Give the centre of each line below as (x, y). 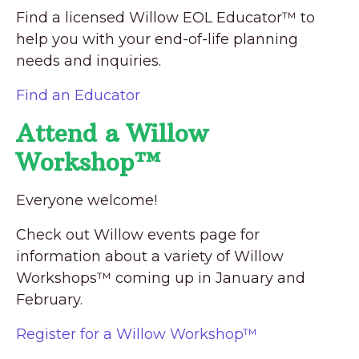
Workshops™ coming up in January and (161, 278)
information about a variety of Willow (150, 256)
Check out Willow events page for (138, 234)
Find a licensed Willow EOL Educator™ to (165, 17)
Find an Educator (78, 95)
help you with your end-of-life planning (157, 39)
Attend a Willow (112, 133)
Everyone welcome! (87, 200)
